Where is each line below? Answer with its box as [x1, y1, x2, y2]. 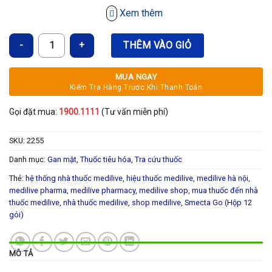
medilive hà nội [197, 174, 248, 183]
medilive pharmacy [70, 186, 135, 195]
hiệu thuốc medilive [126, 174, 193, 183]
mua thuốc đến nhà [192, 186, 258, 195]
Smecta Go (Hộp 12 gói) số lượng [8, 34, 140, 45]
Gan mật [47, 155, 76, 165]
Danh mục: [9, 155, 47, 165]
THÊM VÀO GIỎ [123, 39, 192, 51]
